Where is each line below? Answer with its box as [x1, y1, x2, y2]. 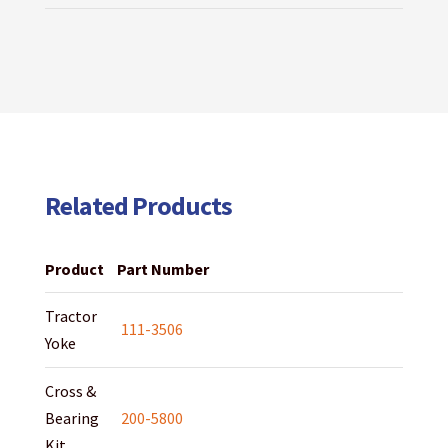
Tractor [44, 306, 97, 327]
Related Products [44, 189, 232, 223]
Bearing [44, 408, 99, 429]
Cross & [44, 381, 96, 402]
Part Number [116, 259, 209, 280]
